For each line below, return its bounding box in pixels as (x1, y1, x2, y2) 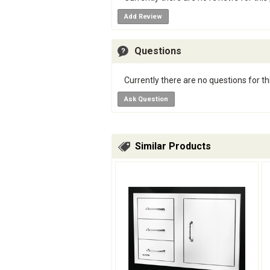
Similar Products (135, 140, 211, 152)
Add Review (124, 13, 162, 20)
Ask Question (124, 95, 168, 103)
